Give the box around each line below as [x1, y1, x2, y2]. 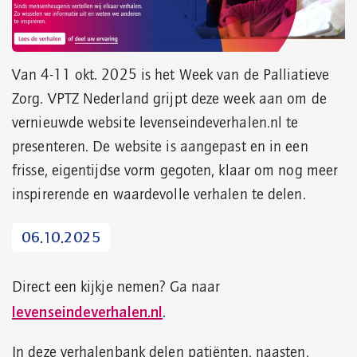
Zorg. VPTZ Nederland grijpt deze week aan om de [12, 92, 327, 108]
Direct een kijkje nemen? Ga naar [12, 280, 221, 296]
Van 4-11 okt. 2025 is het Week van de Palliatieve [12, 68, 329, 84]
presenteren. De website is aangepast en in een [12, 139, 308, 156]
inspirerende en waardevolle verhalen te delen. [12, 187, 306, 204]
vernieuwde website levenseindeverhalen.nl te [12, 116, 299, 132]
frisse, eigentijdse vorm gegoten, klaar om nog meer [12, 163, 339, 180]
